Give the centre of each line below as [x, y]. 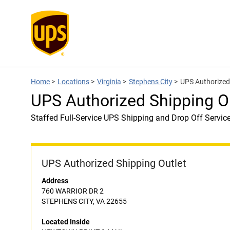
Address [55, 181]
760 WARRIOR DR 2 [73, 191]
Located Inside [66, 222]
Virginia [109, 82]
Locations [73, 82]
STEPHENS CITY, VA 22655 [84, 201]
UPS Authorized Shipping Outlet [114, 163]
